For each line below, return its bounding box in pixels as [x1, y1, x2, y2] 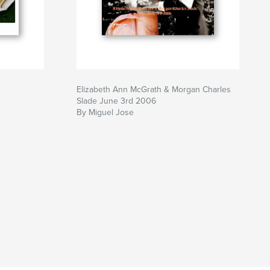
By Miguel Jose [77, 107, 134, 118]
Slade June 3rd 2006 [77, 96, 156, 107]
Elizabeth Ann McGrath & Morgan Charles [77, 84, 231, 95]
